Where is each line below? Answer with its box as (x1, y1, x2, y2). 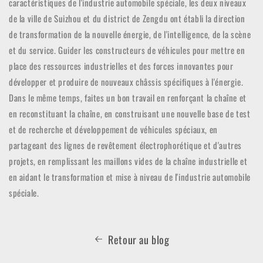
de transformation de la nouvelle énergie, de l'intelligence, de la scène (9, 27, 251, 41)
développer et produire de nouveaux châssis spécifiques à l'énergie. (9, 75, 244, 88)
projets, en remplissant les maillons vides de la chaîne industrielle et (9, 154, 248, 167)
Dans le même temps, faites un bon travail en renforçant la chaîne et (9, 90, 247, 104)
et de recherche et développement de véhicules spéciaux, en (9, 122, 218, 136)
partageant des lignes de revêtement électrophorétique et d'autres (9, 138, 242, 151)
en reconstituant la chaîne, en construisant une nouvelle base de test (9, 106, 251, 120)
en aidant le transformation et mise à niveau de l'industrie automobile (9, 170, 251, 183)
